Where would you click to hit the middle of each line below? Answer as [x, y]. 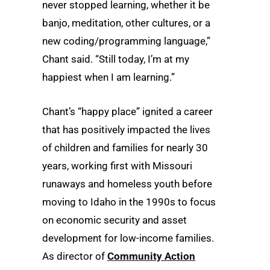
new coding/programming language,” [126, 41]
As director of [75, 256]
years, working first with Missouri [117, 166]
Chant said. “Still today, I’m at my [116, 59]
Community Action [151, 256]
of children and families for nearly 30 [125, 148]
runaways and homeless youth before [127, 184]
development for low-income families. [128, 238]
